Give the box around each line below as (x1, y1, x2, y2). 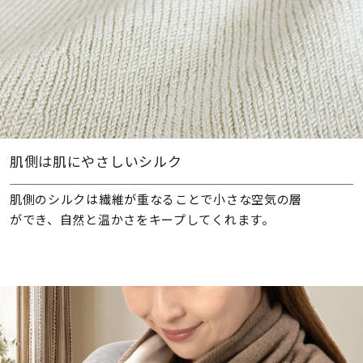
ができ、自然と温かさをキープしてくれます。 (9, 210, 275, 228)
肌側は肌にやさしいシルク (9, 151, 182, 172)
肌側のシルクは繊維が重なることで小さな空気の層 (9, 190, 303, 207)
